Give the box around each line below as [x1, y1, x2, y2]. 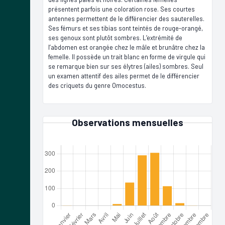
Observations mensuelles [72, 116, 183, 128]
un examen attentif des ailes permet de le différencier [48, 71, 199, 80]
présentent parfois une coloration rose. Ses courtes [48, 5, 195, 13]
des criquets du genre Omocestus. [48, 81, 146, 89]
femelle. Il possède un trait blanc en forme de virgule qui [48, 52, 205, 61]
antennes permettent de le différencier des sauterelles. [48, 14, 204, 23]
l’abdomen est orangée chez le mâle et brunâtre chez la [48, 43, 205, 51]
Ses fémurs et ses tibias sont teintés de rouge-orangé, [48, 24, 203, 32]
